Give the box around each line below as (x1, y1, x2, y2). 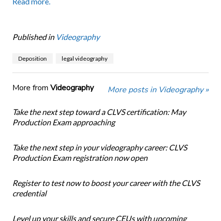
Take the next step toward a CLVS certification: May (12, 107, 186, 117)
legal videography (61, 55, 108, 63)
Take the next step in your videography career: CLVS (12, 143, 187, 152)
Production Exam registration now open (12, 153, 147, 163)
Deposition (18, 55, 47, 63)
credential (12, 188, 46, 198)
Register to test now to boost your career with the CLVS (12, 178, 200, 188)
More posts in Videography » (108, 84, 209, 96)
